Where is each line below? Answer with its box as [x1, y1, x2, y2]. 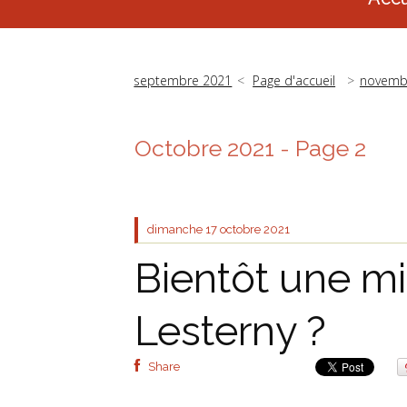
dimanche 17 [147, 222, 217, 236]
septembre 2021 [134, 71, 233, 89]
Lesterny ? [134, 306, 326, 355]
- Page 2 [274, 134, 366, 162]
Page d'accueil [253, 71, 336, 89]
